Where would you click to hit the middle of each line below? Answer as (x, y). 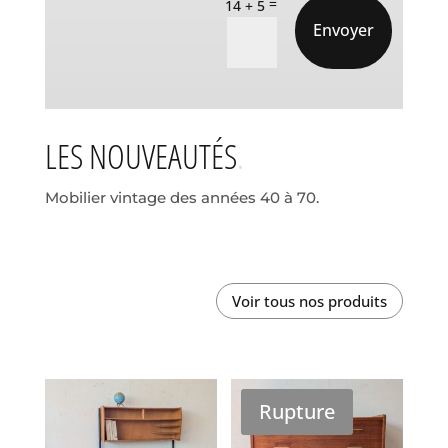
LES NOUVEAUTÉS (140, 156)
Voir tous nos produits (310, 300)
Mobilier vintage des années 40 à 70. (181, 198)
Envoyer (344, 29)
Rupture (297, 412)
